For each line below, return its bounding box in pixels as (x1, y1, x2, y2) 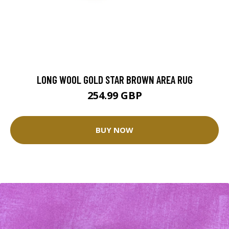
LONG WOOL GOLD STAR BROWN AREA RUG (36, 73, 193, 86)
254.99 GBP (87, 88, 142, 102)
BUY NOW (96, 125, 133, 135)
